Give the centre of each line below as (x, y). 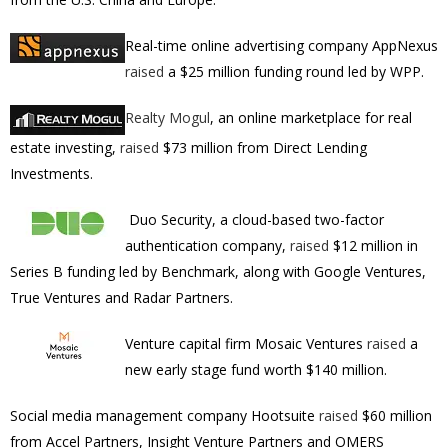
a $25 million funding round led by (277, 71)
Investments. (51, 173)
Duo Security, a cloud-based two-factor (256, 219)
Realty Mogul (167, 117)
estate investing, (65, 147)
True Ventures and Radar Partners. (121, 297)
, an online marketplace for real (311, 117)
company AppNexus (373, 45)
